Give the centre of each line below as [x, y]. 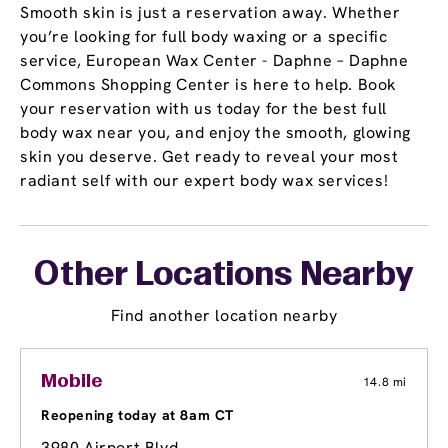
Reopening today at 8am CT [137, 415]
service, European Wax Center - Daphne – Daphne [214, 61]
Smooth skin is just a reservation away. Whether [210, 13]
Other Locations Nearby [224, 276]
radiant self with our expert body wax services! [204, 181]
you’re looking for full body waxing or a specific [204, 37]
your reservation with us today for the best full [203, 109]
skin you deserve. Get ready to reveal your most [209, 157]
